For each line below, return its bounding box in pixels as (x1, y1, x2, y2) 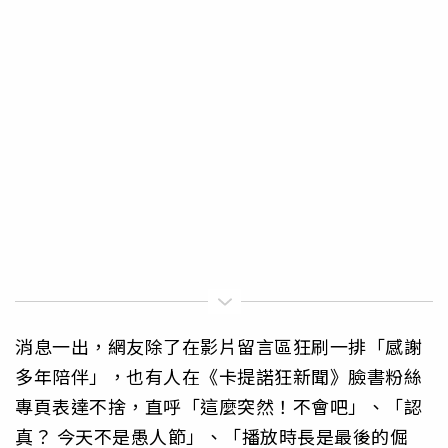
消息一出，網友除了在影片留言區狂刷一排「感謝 (15, 333, 422, 360)
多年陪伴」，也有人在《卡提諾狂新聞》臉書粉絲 (15, 363, 422, 390)
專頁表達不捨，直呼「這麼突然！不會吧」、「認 (15, 393, 422, 420)
